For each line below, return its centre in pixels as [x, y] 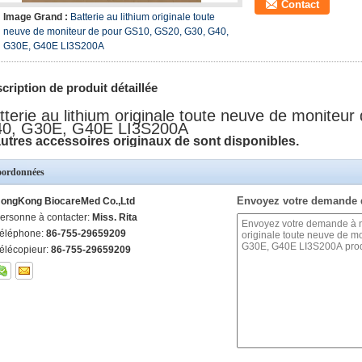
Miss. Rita [115, 217]
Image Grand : [37, 17]
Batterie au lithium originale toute [143, 17]
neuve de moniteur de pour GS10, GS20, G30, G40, [116, 32]
